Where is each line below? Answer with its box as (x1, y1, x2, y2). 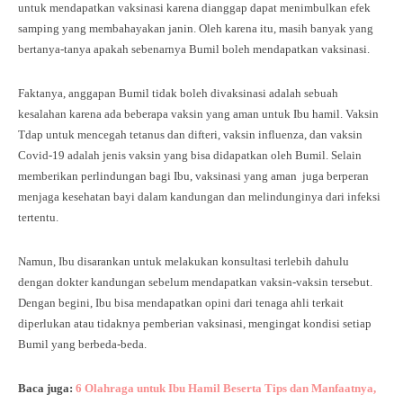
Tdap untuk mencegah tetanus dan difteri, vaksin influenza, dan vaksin (18, 127, 363, 141)
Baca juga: (18, 381, 76, 395)
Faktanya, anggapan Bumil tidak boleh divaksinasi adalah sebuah (18, 85, 338, 100)
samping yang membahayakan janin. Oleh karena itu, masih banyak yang (18, 21, 373, 35)
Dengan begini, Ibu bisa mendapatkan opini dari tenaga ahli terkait (18, 295, 344, 309)
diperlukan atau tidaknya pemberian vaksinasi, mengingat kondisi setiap (18, 316, 372, 330)
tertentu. (18, 210, 58, 224)
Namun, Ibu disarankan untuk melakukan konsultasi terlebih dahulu (18, 254, 349, 268)
